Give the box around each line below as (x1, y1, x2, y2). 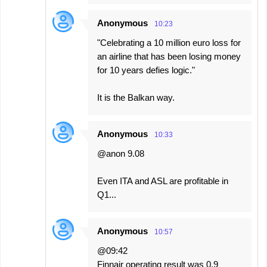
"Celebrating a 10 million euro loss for (97, 38, 241, 48)
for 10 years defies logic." (97, 65, 195, 76)
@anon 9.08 (97, 148, 144, 159)
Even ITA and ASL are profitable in (97, 176, 228, 187)
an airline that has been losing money (97, 51, 241, 62)
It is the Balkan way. (97, 92, 175, 103)
